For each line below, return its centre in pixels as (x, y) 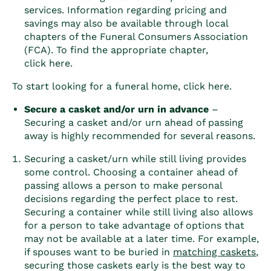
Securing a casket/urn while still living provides (135, 159)
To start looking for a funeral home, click (110, 87)
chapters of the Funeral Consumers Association (136, 37)
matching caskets (214, 252)
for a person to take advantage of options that (134, 226)
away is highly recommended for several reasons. (140, 136)
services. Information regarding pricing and (126, 10)
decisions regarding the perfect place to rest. (131, 199)
